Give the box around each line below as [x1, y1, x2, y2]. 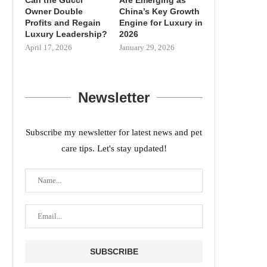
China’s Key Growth [119, 6, 200, 16]
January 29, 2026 [119, 42, 175, 52]
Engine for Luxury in [119, 17, 203, 27]
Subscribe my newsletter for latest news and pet [26, 127, 202, 137]
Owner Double [25, 6, 83, 16]
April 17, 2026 [25, 42, 72, 52]
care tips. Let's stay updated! [61, 143, 167, 153]
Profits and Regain [25, 17, 101, 27]
